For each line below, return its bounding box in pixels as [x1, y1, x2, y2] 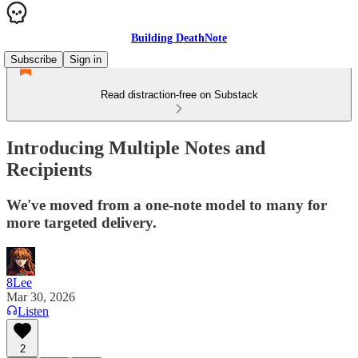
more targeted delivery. [6, 213, 157, 231]
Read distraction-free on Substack [100, 89, 258, 101]
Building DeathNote [131, 32, 227, 44]
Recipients [6, 158, 92, 180]
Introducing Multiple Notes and [6, 137, 265, 158]
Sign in [70, 54, 101, 66]
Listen [18, 304, 49, 318]
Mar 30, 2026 [6, 289, 75, 304]
